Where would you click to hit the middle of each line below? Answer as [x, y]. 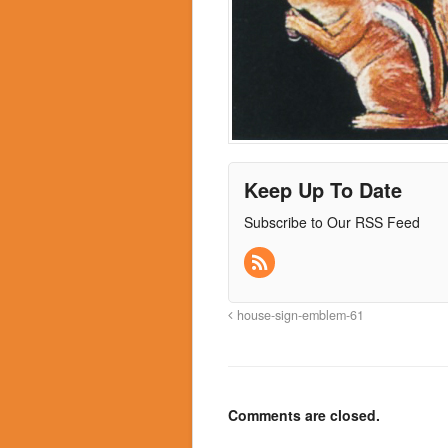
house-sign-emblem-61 [298, 315]
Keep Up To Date [323, 189]
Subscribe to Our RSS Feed [332, 221]
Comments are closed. [304, 415]
